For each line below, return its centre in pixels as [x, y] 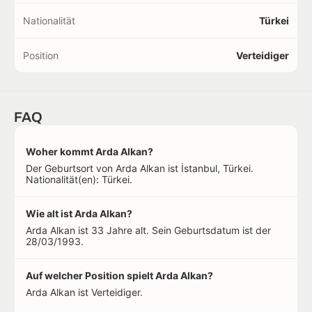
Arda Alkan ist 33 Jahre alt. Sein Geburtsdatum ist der [148, 230]
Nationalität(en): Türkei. [79, 179]
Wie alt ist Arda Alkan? [79, 213]
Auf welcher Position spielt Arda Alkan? [119, 275]
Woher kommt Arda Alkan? [89, 151]
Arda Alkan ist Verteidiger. [84, 292]
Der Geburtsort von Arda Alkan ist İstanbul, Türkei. [140, 168]
